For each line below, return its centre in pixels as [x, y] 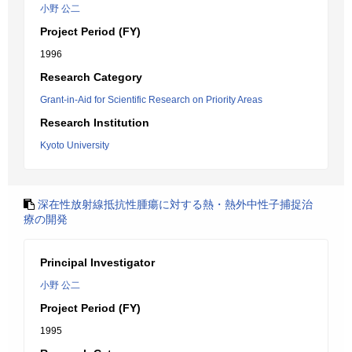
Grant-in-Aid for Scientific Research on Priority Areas [151, 100]
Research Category [91, 77]
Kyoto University [75, 145]
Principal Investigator [97, 262]
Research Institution [95, 123]
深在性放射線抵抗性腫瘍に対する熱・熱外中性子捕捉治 [175, 204]
